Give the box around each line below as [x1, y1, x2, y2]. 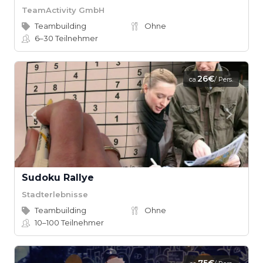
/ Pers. [214, 75, 233, 83]
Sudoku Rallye [22, 172, 94, 183]
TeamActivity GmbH [22, 5, 104, 15]
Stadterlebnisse [22, 189, 88, 199]
